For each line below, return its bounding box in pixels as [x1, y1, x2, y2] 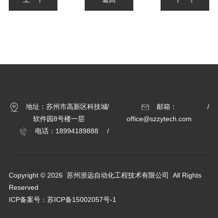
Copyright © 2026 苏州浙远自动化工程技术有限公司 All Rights [8, 171, 201, 180]
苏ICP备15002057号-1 [47, 196, 116, 204]
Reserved [8, 183, 38, 192]
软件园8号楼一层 [33, 115, 85, 123]
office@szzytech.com [127, 115, 192, 123]
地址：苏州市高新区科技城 [23, 103, 108, 111]
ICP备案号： [8, 196, 47, 204]
